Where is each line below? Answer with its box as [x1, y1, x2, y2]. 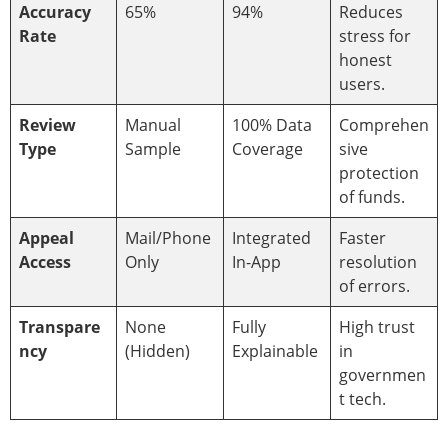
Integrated [232, 226, 311, 249]
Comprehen [339, 113, 429, 136]
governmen [339, 363, 426, 386]
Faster [339, 226, 386, 249]
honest [339, 48, 392, 71]
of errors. [339, 274, 410, 297]
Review [19, 113, 76, 136]
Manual [125, 113, 181, 136]
